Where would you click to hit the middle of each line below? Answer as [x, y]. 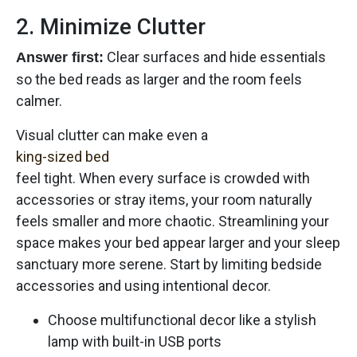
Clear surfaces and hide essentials [215, 57]
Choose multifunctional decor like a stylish [182, 320]
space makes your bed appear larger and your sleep [178, 242]
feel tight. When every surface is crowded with [163, 178]
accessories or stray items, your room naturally [164, 199]
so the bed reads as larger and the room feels [159, 79]
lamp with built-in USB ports [135, 341]
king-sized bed [63, 156]
